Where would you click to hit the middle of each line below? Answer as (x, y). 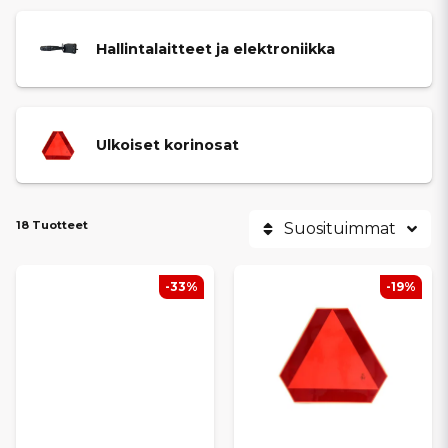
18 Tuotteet (52, 225)
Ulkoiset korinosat (167, 144)
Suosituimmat (340, 228)
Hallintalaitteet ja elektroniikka (215, 48)
